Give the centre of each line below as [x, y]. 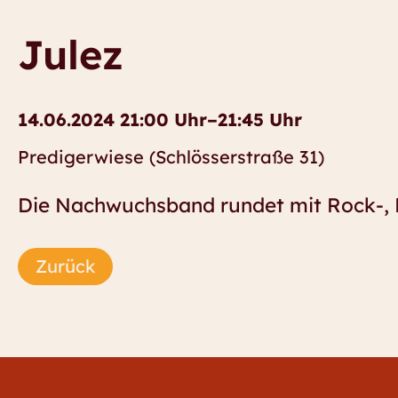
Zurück [65, 267]
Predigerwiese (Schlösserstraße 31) [171, 157]
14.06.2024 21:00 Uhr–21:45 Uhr [160, 120]
